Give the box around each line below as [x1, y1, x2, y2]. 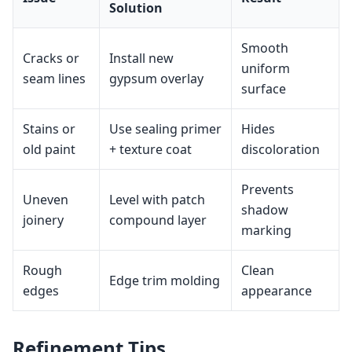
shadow [241, 201, 288, 218]
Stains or [23, 120, 75, 137]
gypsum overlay [109, 70, 203, 87]
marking [241, 222, 291, 239]
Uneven [23, 191, 68, 208]
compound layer [109, 211, 207, 229]
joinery [23, 211, 64, 229]
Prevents [241, 181, 294, 198]
